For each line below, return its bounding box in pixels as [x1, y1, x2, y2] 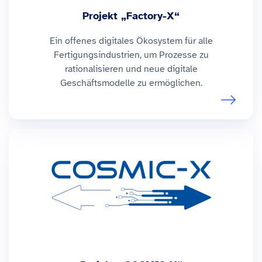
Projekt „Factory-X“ [82, 9, 180, 22]
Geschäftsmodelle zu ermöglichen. [60, 77, 202, 89]
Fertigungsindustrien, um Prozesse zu [53, 49, 209, 61]
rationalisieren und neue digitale [64, 63, 198, 75]
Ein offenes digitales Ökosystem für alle [49, 35, 213, 47]
